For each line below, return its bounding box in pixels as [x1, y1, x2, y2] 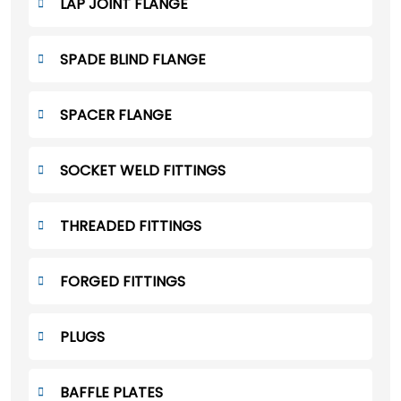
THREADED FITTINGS [60, 215, 201, 236]
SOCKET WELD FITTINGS [60, 159, 226, 181]
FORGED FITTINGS [60, 270, 185, 292]
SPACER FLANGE [60, 104, 172, 125]
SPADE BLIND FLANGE [60, 48, 206, 70]
